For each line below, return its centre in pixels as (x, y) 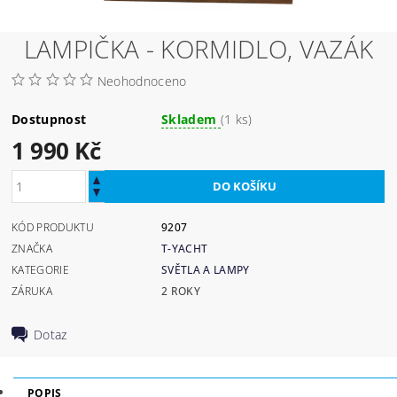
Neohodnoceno (142, 81)
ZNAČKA (32, 248)
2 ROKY (181, 291)
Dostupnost (49, 119)
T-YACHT (185, 248)
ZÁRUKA (32, 291)
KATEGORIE (40, 269)
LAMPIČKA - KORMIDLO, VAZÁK (198, 48)
